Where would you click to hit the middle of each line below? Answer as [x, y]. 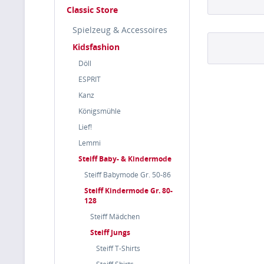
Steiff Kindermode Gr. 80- [128, 191]
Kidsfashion [96, 47]
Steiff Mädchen [115, 217]
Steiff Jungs [110, 232]
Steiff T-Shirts [118, 248]
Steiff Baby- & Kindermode [125, 159]
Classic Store [92, 10]
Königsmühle [100, 111]
